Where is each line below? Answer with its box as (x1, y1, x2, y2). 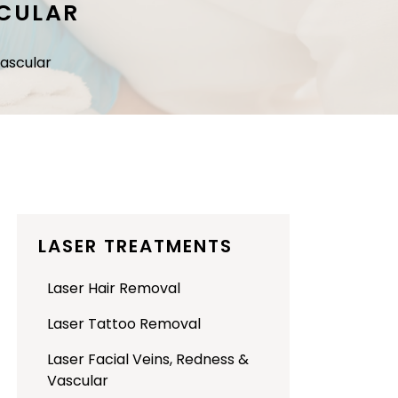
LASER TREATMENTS (38, 234, 234, 259)
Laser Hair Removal (47, 278, 181, 298)
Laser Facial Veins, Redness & (47, 349, 250, 370)
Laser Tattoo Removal (47, 314, 202, 334)
